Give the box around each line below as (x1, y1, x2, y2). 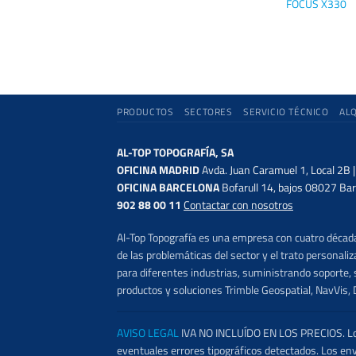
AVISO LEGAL (116, 323, 179, 342)
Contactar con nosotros (184, 196, 293, 215)
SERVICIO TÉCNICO (242, 104, 329, 120)
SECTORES (184, 104, 233, 120)
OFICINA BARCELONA (117, 179, 219, 197)
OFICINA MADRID (117, 161, 202, 180)
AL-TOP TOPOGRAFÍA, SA (117, 144, 234, 162)
